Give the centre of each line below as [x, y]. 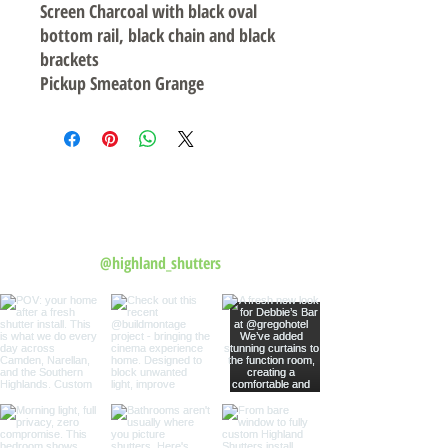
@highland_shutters [161, 263]
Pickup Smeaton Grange [122, 83]
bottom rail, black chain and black [157, 35]
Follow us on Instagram [160, 230]
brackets [69, 59]
